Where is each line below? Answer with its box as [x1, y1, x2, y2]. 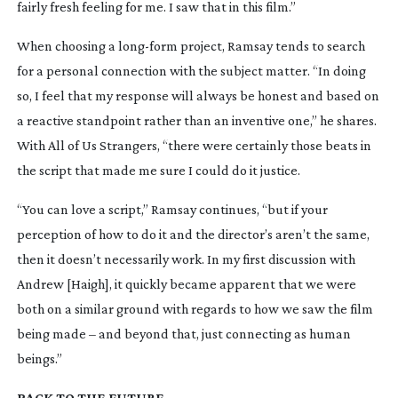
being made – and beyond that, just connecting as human [16, 325, 351, 341]
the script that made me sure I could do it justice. [16, 162, 300, 178]
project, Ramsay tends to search [177, 37, 365, 53]
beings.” [16, 350, 62, 366]
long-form [117, 37, 178, 53]
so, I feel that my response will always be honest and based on [16, 87, 379, 103]
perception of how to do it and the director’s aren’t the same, [16, 226, 370, 242]
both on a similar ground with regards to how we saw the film [16, 300, 373, 316]
